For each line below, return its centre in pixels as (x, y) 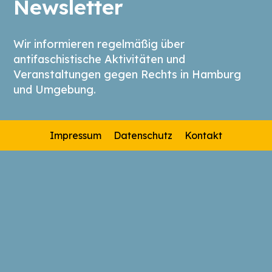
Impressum (76, 135)
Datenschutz (143, 135)
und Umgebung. (55, 89)
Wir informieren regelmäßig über (99, 44)
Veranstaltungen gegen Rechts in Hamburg (127, 74)
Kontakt (203, 135)
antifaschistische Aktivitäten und (100, 59)
